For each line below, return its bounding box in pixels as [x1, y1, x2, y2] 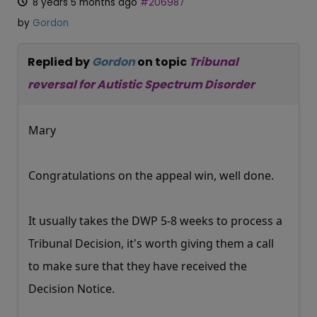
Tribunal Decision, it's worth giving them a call [28, 235, 274, 251]
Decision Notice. [28, 280, 115, 296]
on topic [135, 53, 189, 70]
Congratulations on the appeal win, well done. [28, 167, 274, 183]
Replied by [28, 53, 92, 70]
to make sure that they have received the [28, 258, 247, 274]
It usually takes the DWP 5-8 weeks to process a [28, 212, 282, 229]
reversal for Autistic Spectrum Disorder [28, 76, 255, 93]
